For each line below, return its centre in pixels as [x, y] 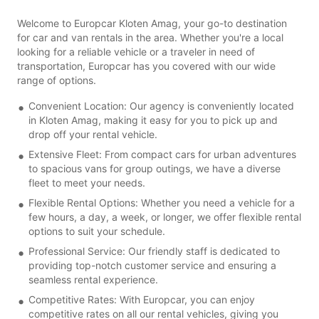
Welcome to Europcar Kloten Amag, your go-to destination [152, 23]
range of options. [57, 80]
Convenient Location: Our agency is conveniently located [161, 105]
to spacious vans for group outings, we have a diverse [155, 168]
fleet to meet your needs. [87, 182]
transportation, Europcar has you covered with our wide [146, 66]
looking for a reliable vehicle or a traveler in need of [136, 51]
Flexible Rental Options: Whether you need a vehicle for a [162, 202]
